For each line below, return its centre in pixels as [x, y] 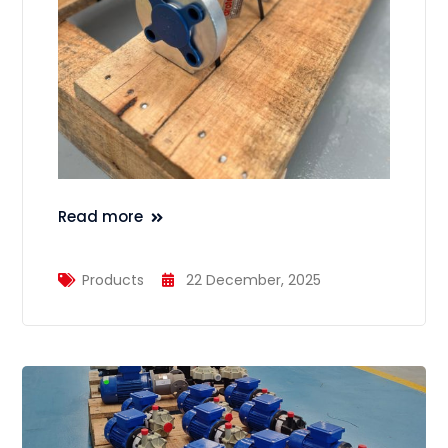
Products [113, 279]
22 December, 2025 [254, 279]
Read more [101, 216]
